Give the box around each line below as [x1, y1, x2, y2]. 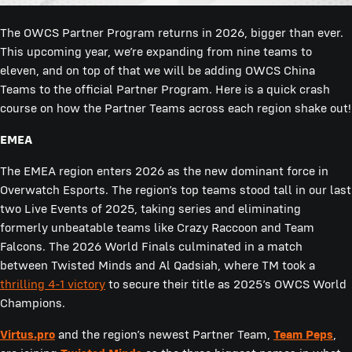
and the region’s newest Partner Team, [55, 326, 273, 342]
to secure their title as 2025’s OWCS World [105, 276, 346, 291]
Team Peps [273, 326, 333, 342]
